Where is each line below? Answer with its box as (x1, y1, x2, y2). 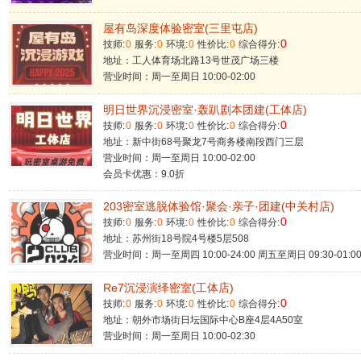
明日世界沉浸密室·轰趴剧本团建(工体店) (103, 103, 307, 116)
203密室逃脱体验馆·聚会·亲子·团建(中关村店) (103, 200, 334, 213)
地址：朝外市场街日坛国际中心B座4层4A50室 (103, 314, 303, 326)
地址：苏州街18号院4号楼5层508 (103, 233, 249, 244)
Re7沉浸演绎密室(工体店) (103, 281, 234, 294)
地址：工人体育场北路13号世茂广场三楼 (103, 55, 279, 66)
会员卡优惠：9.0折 (103, 168, 185, 180)
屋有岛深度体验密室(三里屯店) (103, 22, 258, 35)
